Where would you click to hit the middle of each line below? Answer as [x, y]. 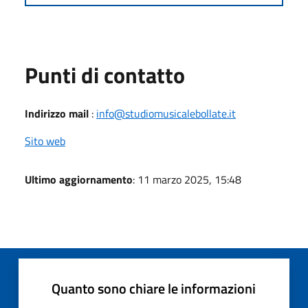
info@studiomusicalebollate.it [166, 113]
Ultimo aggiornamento [79, 179]
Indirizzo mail [57, 113]
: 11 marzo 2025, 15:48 [187, 179]
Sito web [45, 141]
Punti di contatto [105, 75]
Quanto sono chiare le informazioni [154, 288]
